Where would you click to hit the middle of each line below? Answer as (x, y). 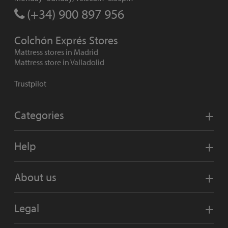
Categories (39, 115)
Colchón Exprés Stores (66, 40)
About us (35, 177)
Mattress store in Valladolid (59, 62)
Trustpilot (30, 84)
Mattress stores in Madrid (56, 52)
